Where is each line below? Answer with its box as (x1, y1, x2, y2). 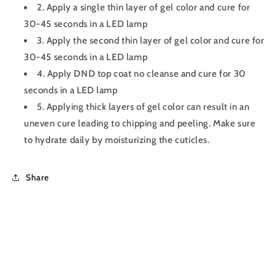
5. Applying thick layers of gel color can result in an (37, 101, 250, 113)
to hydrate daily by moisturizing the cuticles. (24, 134, 210, 146)
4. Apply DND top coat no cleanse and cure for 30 (37, 68, 246, 80)
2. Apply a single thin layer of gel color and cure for (37, 2, 250, 14)
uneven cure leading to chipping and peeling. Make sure (24, 118, 256, 130)
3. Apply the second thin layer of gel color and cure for (37, 35, 265, 47)
